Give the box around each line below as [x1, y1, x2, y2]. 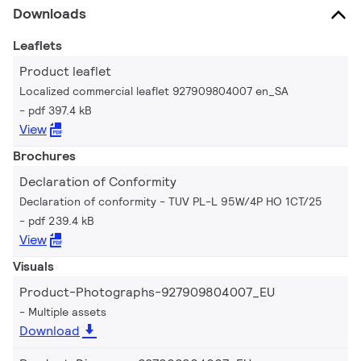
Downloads [13, 3, 86, 23]
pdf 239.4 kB [28, 213, 94, 228]
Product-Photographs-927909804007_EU [19, 283, 275, 301]
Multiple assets [28, 304, 106, 319]
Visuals [13, 257, 54, 275]
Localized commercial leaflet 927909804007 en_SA [19, 83, 288, 98]
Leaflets [13, 36, 62, 54]
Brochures [13, 147, 76, 164]
